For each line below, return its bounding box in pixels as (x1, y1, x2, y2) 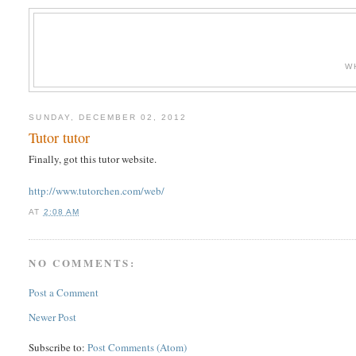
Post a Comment (29, 285, 99, 300)
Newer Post (29, 310, 77, 325)
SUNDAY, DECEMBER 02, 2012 (29, 112, 188, 122)
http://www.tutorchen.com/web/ (29, 184, 165, 199)
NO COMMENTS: (29, 254, 136, 270)
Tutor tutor (29, 128, 91, 148)
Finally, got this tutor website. (29, 152, 157, 167)
